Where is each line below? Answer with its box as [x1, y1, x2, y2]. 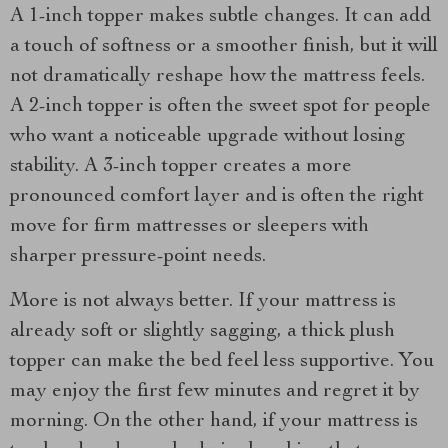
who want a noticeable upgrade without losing [10, 127, 405, 147]
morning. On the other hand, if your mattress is [10, 412, 418, 432]
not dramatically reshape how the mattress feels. [10, 67, 425, 87]
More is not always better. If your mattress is [10, 292, 396, 312]
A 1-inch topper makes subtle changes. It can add [10, 7, 431, 27]
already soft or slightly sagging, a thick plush [10, 322, 395, 342]
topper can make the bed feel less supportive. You [10, 352, 434, 372]
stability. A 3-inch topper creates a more [10, 157, 352, 177]
